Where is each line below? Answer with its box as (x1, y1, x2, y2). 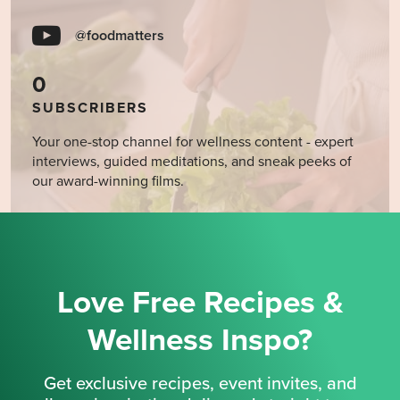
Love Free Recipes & (56, 283, 344, 321)
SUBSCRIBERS (32, 98, 148, 117)
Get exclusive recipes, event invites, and (43, 372, 357, 395)
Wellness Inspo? (87, 321, 312, 359)
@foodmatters (75, 26, 164, 45)
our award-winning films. (32, 171, 184, 190)
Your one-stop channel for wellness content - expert (32, 132, 354, 151)
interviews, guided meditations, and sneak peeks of (32, 152, 352, 171)
